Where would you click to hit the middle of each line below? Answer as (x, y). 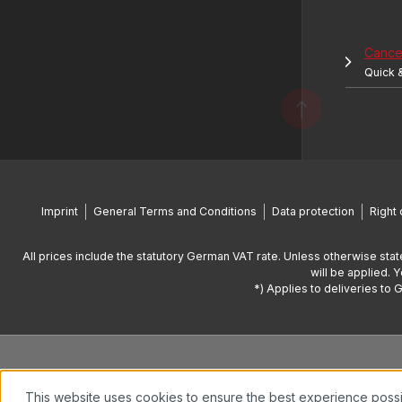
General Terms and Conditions (175, 211)
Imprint (60, 211)
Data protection (313, 211)
